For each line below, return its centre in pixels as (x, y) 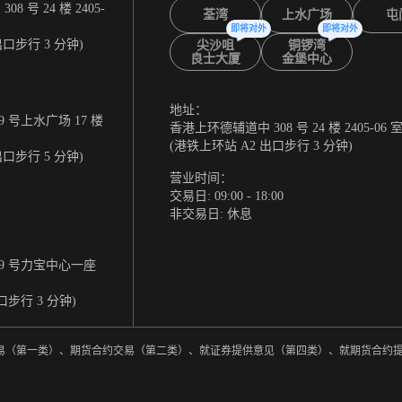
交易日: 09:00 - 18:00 (226, 197)
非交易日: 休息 (210, 214)
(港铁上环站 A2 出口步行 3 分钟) (261, 146)
